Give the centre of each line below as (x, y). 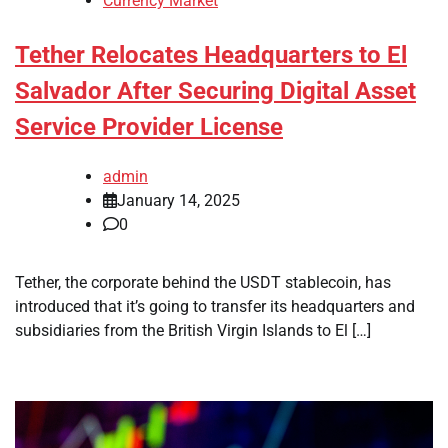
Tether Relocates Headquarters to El (211, 55)
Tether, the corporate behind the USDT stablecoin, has (203, 282)
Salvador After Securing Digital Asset (215, 91)
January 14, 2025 (178, 200)
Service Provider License (149, 127)
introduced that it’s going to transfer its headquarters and (215, 306)
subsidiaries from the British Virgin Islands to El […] (193, 330)
